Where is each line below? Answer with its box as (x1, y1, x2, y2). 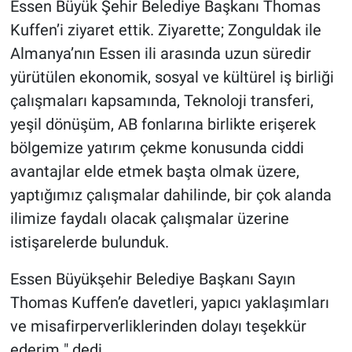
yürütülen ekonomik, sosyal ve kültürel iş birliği (9, 68, 334, 87)
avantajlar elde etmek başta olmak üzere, (9, 162, 299, 181)
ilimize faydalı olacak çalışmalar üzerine (9, 209, 289, 229)
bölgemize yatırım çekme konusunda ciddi (9, 138, 304, 158)
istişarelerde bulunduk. (9, 233, 169, 252)
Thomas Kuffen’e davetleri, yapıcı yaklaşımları (9, 293, 329, 313)
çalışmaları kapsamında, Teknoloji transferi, (9, 91, 313, 111)
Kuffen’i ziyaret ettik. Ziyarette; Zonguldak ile (9, 20, 321, 40)
